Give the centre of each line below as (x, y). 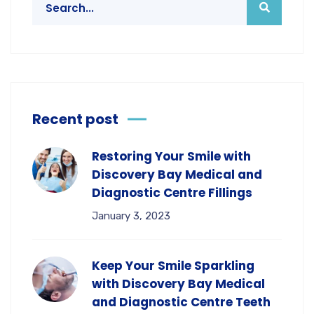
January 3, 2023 (131, 216)
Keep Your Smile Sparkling (173, 266)
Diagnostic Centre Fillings (172, 193)
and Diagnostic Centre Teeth (181, 302)
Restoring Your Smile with (171, 156)
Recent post (75, 119)
